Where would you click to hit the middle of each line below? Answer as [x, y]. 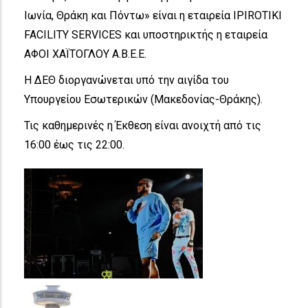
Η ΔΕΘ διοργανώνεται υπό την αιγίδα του [126, 80]
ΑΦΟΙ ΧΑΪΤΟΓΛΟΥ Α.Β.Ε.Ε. [85, 54]
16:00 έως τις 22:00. [74, 144]
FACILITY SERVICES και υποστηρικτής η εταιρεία [146, 34]
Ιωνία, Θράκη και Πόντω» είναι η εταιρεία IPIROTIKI [153, 15]
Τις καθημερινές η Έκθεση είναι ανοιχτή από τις [143, 125]
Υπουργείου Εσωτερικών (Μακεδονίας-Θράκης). [143, 99]
